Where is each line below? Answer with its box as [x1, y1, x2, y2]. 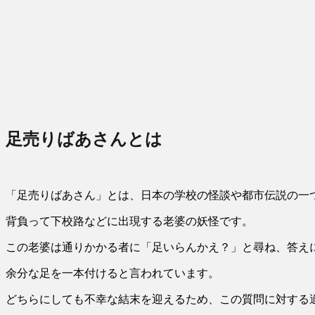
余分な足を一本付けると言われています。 [6, 266, 219, 279]
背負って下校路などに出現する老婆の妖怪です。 [6, 214, 253, 227]
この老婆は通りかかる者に [6, 240, 141, 253]
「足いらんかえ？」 [141, 240, 242, 253]
